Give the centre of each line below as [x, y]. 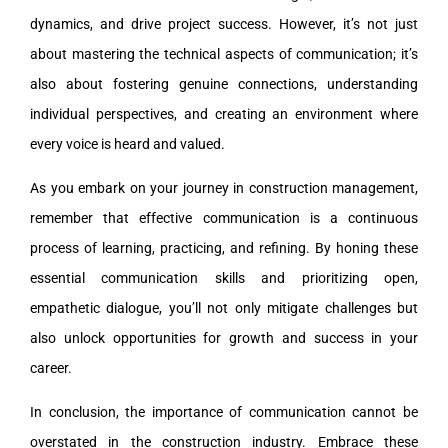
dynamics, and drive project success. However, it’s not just [224, 24]
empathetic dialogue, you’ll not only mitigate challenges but [224, 308]
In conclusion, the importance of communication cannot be [224, 412]
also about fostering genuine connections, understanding [224, 84]
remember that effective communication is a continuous [224, 218]
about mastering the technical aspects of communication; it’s [224, 54]
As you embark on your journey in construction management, [224, 188]
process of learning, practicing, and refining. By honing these [224, 248]
